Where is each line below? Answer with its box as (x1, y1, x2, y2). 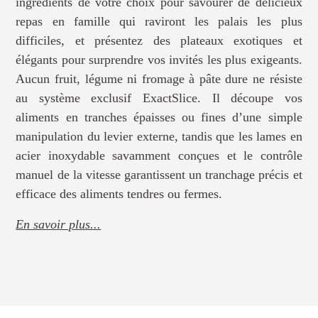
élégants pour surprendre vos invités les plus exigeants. (16, 53, 302, 67)
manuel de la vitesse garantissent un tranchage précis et (16, 168, 302, 182)
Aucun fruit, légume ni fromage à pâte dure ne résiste (16, 72, 302, 86)
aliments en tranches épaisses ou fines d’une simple (16, 110, 302, 124)
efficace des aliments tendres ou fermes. (16, 187, 223, 201)
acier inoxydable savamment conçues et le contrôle (16, 148, 302, 163)
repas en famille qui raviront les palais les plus (16, 14, 302, 28)
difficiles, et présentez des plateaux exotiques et (16, 33, 302, 48)
